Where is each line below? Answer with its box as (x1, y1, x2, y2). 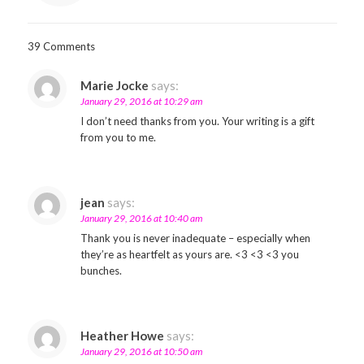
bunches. (80, 264, 122, 277)
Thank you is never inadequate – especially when (80, 232, 310, 245)
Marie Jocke (80, 78, 149, 93)
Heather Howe (80, 328, 164, 343)
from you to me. (80, 131, 156, 144)
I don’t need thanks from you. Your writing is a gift (80, 115, 314, 128)
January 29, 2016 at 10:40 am (80, 212, 202, 224)
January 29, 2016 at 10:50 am (80, 345, 202, 357)
